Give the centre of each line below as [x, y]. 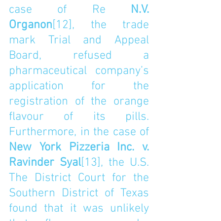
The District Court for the [79, 178]
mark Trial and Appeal [79, 40]
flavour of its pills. [79, 117]
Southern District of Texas [79, 193]
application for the [79, 86]
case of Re [70, 10]
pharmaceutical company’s [79, 71]
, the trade [110, 25]
